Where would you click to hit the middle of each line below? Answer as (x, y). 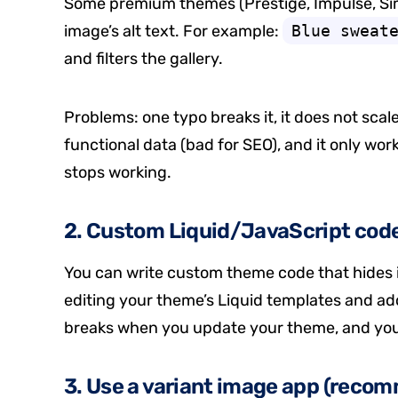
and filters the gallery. (143, 59)
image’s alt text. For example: (173, 32)
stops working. (118, 173)
